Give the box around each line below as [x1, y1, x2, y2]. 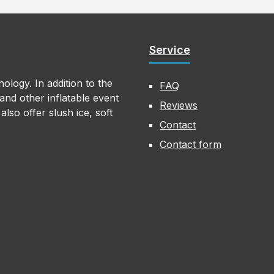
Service [149, 43, 190, 56]
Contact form [160, 138, 221, 150]
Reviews [160, 99, 198, 111]
